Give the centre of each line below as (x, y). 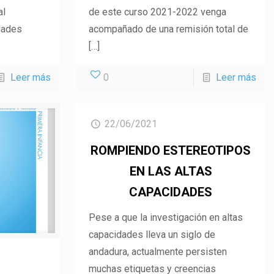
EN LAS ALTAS (171, 171)
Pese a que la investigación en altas (166, 217)
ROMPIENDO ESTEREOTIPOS (171, 150)
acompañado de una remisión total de (168, 29)
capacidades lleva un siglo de (152, 234)
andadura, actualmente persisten (158, 251)
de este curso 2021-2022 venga (157, 12)
